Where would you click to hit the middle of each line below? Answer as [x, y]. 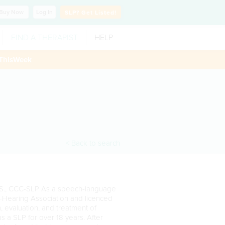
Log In [44, 12]
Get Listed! [99, 13]
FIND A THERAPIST [44, 38]
